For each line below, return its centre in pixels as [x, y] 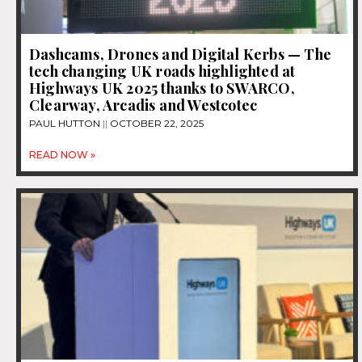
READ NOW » [62, 155]
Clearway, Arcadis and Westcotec [143, 105]
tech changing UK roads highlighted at [162, 72]
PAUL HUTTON [66, 124]
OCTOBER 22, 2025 [156, 124]
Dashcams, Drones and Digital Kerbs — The [181, 55]
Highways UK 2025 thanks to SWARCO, [162, 88]
